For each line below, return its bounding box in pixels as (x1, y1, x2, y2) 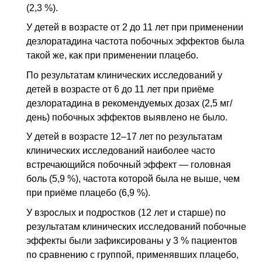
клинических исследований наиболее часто (26, 146, 215, 156)
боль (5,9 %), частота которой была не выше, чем (26, 174, 240, 184)
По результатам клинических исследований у (26, 70, 222, 80)
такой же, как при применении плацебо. (26, 50, 198, 61)
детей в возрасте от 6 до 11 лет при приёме (26, 84, 214, 94)
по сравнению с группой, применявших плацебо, (26, 250, 239, 260)
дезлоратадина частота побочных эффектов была (26, 36, 244, 47)
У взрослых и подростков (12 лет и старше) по (26, 208, 226, 218)
